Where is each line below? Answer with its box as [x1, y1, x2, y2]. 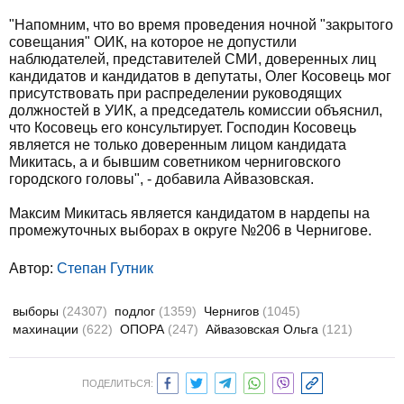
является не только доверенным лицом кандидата [9, 137, 346, 152]
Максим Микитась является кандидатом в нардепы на [9, 206, 370, 221]
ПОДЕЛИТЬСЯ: [81, 378, 153, 389]
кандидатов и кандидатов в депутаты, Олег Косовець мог [9, 69, 391, 84]
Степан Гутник [57, 261, 153, 276]
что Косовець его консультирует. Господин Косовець [9, 120, 356, 135]
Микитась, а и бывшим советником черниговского [9, 154, 341, 170]
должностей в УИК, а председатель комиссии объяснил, [9, 103, 382, 118]
